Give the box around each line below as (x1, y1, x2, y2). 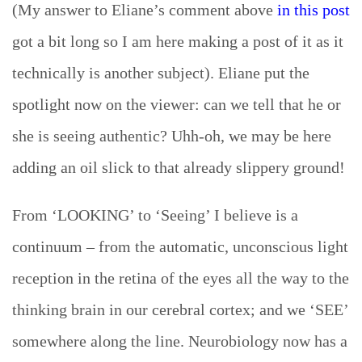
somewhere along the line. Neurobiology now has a (12, 332, 347, 351)
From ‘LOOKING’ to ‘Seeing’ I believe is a (12, 206, 298, 225)
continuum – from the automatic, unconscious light (12, 238, 348, 256)
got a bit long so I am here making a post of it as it (12, 32, 343, 51)
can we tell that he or (204, 95, 341, 114)
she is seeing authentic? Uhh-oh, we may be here (12, 127, 331, 145)
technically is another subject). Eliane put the (12, 64, 309, 82)
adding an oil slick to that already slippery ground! (12, 158, 345, 177)
